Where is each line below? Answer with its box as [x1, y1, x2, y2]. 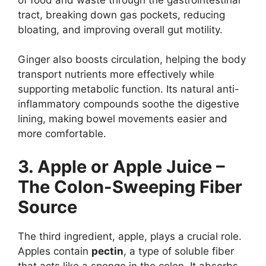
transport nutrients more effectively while [18, 68, 214, 80]
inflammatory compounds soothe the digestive [18, 98, 239, 110]
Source [18, 196, 77, 217]
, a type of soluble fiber [123, 245, 234, 257]
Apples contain [18, 245, 91, 257]
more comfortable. [18, 128, 106, 140]
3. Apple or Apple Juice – [18, 156, 225, 177]
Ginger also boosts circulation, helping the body [18, 53, 246, 65]
